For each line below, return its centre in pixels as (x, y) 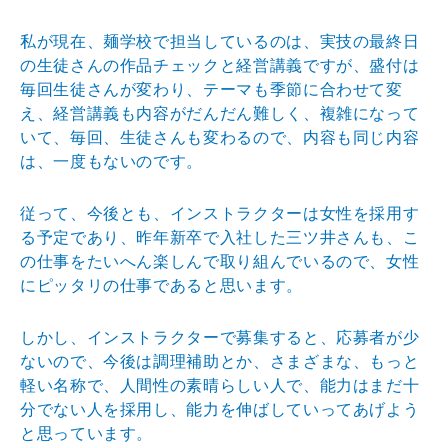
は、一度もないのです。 (112, 161)
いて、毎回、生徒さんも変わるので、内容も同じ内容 (220, 137)
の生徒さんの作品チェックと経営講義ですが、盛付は (220, 65)
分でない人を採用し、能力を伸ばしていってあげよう (220, 409)
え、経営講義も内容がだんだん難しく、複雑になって (220, 113)
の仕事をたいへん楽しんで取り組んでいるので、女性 (220, 261)
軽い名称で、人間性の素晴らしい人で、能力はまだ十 (220, 385)
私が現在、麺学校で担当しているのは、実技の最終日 (220, 41)
